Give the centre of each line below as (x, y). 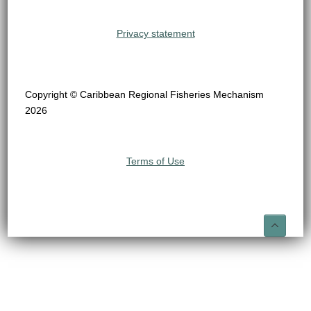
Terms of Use (155, 161)
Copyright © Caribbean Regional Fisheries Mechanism (145, 94)
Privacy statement (155, 33)
